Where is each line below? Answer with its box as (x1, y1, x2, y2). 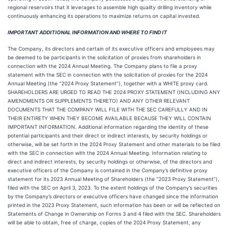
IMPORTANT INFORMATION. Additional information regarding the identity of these (8, 124, 209, 130)
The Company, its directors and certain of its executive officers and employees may (8, 45, 215, 52)
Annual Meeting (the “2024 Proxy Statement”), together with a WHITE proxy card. (8, 80, 209, 86)
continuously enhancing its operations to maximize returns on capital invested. (8, 13, 200, 19)
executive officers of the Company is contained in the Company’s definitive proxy (8, 167, 208, 173)
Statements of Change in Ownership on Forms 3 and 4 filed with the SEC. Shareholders (8, 211, 221, 217)
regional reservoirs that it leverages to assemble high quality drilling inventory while (8, 4, 212, 10)
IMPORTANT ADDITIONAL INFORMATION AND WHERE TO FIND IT (8, 29, 167, 35)
